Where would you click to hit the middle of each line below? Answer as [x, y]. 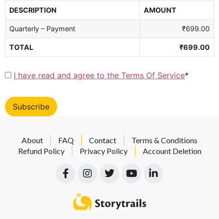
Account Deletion [172, 151]
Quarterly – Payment [42, 29]
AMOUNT [160, 10]
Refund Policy [41, 151]
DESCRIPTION [33, 10]
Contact [102, 140]
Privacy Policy [103, 151]
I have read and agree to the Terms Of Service [99, 76]
